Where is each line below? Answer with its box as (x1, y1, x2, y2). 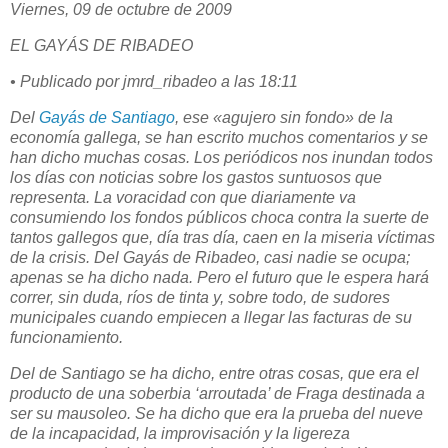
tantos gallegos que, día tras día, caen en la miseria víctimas (10, 228, 435, 246)
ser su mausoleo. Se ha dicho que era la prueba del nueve (10, 404, 423, 422)
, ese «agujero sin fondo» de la (175, 108, 393, 126)
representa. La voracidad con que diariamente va (10, 188, 356, 206)
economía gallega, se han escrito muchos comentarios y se (10, 128, 428, 146)
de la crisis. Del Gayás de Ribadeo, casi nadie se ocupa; (10, 248, 410, 266)
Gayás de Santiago (39, 108, 175, 126)
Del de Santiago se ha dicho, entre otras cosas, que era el (10, 364, 419, 382)
